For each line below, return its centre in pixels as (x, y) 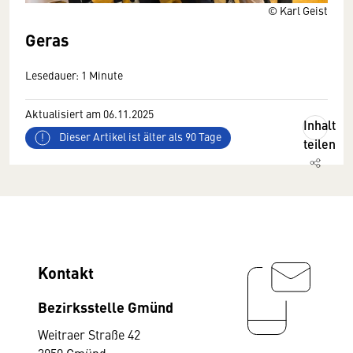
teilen (320, 144)
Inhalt (320, 125)
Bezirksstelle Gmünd (106, 307)
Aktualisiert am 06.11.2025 (89, 113)
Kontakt (66, 272)
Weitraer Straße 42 (89, 334)
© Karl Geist (298, 10)
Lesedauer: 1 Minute (74, 75)
